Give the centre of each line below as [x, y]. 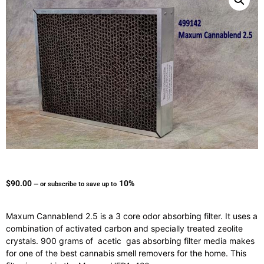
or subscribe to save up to [77, 184]
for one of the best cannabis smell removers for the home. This [126, 253]
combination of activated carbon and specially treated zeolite [124, 229]
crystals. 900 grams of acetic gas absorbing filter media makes [130, 241]
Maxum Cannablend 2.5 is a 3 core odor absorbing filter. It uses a [132, 216]
